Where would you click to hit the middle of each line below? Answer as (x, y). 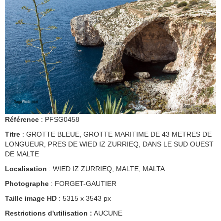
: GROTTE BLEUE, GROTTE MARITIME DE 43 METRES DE (116, 134)
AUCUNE (107, 213)
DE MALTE (22, 154)
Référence (22, 120)
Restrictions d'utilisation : (49, 213)
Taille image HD (31, 199)
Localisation (26, 169)
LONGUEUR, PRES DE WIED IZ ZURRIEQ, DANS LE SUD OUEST (109, 144)
